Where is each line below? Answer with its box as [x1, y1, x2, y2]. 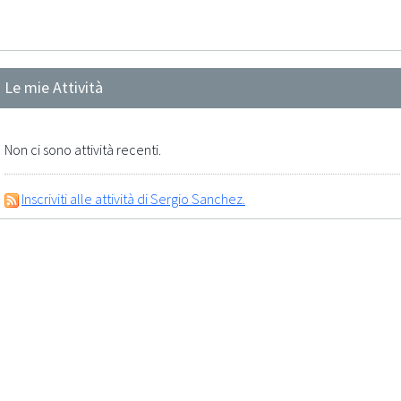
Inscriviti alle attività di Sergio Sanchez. [21, 190, 245, 208]
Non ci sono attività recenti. [4, 141, 161, 158]
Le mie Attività [4, 77, 103, 98]
